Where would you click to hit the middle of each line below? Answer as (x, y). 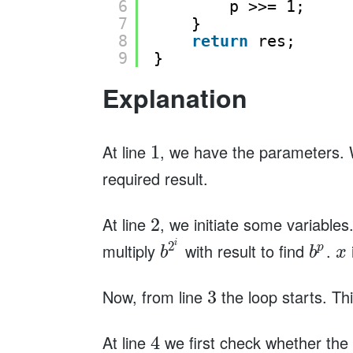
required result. (155, 178)
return (219, 41)
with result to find (244, 251)
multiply (131, 251)
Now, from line (154, 296)
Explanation (175, 98)
